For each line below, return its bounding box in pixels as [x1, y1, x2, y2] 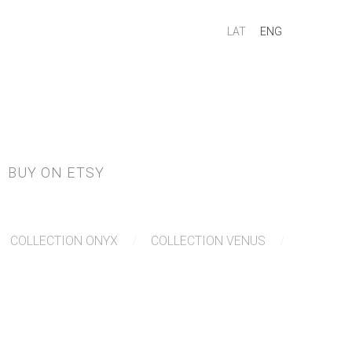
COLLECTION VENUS [151, 233, 266, 249]
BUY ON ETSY [7, 164, 104, 181]
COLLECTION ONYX [10, 233, 118, 249]
